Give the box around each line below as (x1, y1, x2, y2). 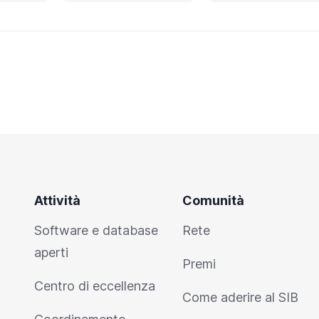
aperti (34, 245, 68, 260)
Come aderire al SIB (182, 290, 298, 305)
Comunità (182, 193, 244, 208)
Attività (34, 193, 80, 208)
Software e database (34, 223, 158, 238)
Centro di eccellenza (34, 278, 155, 293)
